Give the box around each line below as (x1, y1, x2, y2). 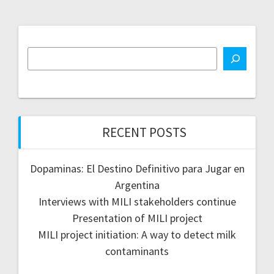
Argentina (114, 178, 160, 193)
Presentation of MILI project (72, 211, 202, 226)
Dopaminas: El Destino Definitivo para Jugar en (29, 161, 245, 176)
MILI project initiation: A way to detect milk (38, 228, 236, 242)
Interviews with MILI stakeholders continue (38, 194, 236, 209)
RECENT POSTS (102, 124, 187, 141)
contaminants (105, 244, 169, 259)
